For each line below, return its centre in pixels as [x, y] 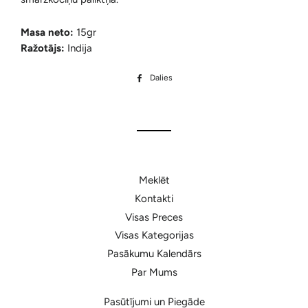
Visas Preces [154, 217]
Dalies [161, 78]
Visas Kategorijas [154, 235]
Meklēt [154, 180]
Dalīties [194, 78]
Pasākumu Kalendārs [154, 254]
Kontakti [154, 198]
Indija [78, 48]
